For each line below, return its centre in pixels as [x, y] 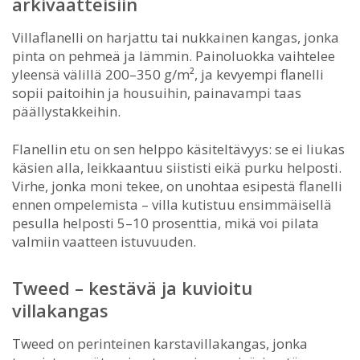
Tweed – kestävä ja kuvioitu [132, 287]
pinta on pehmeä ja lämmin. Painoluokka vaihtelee [174, 55]
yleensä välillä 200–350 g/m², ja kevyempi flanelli [168, 74]
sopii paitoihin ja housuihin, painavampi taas [157, 92]
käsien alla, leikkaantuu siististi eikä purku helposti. [177, 167]
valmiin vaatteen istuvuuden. [104, 241]
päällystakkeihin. [66, 111]
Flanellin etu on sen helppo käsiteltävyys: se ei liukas [178, 149]
